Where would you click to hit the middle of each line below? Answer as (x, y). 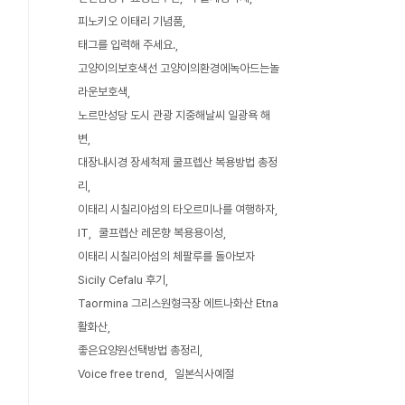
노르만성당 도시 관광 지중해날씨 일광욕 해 (174, 115)
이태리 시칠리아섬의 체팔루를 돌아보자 (166, 256)
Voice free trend (121, 374)
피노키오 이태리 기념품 (130, 21)
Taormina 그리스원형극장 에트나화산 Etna (178, 303)
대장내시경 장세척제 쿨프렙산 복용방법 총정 (178, 162)
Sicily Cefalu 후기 (122, 280)
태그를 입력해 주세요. (127, 45)
